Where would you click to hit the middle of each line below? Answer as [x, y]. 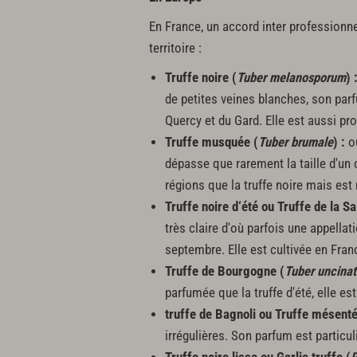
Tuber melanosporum [291, 77]
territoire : [175, 48]
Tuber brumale [296, 142]
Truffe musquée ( [212, 142]
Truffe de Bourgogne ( [225, 271]
